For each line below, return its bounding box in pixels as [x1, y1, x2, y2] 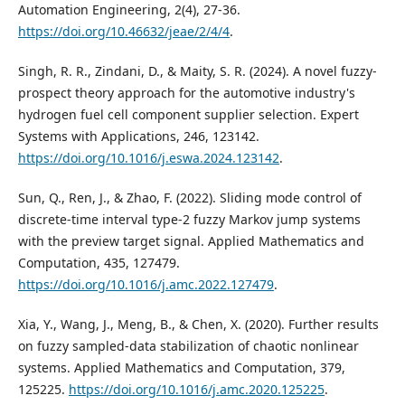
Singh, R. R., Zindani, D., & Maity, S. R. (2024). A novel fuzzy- [17, 61, 377, 80]
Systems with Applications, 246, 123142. [17, 127, 259, 145]
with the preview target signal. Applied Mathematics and [17, 231, 364, 250]
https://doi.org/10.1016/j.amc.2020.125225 [68, 380, 325, 398]
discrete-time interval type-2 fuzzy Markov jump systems [17, 210, 361, 228]
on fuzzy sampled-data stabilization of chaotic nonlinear [17, 336, 359, 354]
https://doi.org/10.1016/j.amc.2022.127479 [17, 275, 274, 293]
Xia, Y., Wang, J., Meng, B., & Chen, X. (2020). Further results [17, 315, 379, 333]
